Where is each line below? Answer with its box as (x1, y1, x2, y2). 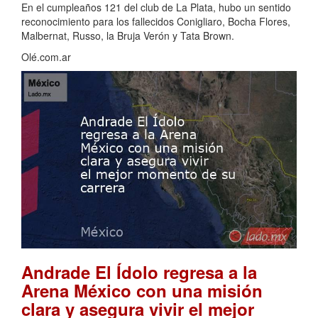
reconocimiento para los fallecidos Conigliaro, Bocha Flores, (21, 14, 290, 29)
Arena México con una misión (21, 278, 263, 302)
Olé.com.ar (21, 50, 71, 65)
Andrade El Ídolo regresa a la (21, 259, 257, 284)
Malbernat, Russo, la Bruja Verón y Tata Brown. (21, 28, 234, 43)
